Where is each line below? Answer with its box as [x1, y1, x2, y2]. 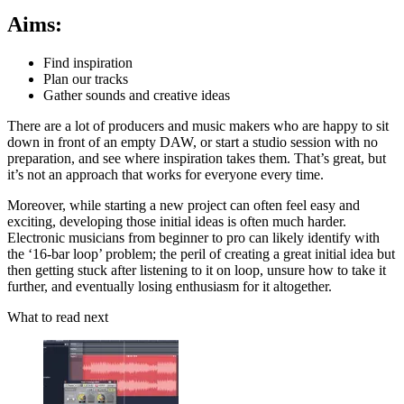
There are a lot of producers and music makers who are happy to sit [7, 117, 389, 133]
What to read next [7, 308, 108, 325]
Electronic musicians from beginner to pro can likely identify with [7, 229, 380, 245]
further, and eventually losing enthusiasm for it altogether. [7, 278, 332, 294]
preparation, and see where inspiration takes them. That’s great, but [7, 150, 386, 166]
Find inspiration [43, 54, 133, 70]
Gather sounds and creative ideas [43, 87, 230, 103]
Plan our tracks [43, 70, 128, 87]
